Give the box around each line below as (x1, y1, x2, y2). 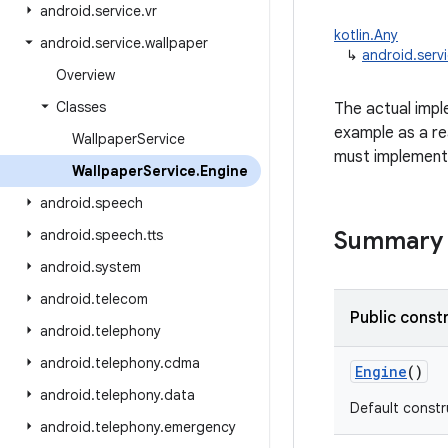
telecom (95, 290, 148, 308)
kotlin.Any (334, 26, 398, 44)
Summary (334, 226, 443, 256)
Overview (56, 66, 115, 84)
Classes (56, 98, 106, 116)
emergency (164, 418, 236, 436)
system (95, 258, 141, 276)
